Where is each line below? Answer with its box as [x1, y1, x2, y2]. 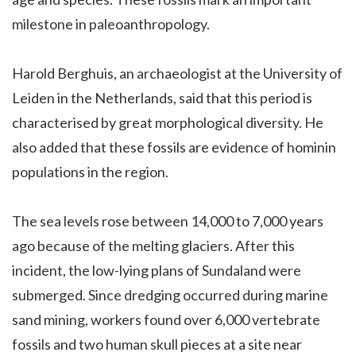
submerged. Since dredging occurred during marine [12, 285, 328, 304]
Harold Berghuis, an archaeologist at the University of [12, 64, 342, 82]
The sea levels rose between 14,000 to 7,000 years [12, 211, 323, 230]
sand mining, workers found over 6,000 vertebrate [12, 310, 320, 328]
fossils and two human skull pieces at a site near [12, 335, 302, 353]
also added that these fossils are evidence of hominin [12, 137, 336, 156]
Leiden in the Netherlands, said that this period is [12, 88, 312, 106]
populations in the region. [12, 162, 171, 180]
